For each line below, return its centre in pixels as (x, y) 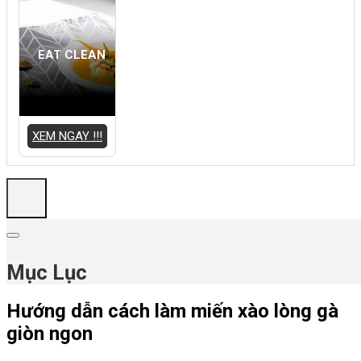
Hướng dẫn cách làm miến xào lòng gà (172, 311)
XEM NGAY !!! (67, 136)
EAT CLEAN (71, 54)
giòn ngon (50, 334)
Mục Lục (47, 272)
